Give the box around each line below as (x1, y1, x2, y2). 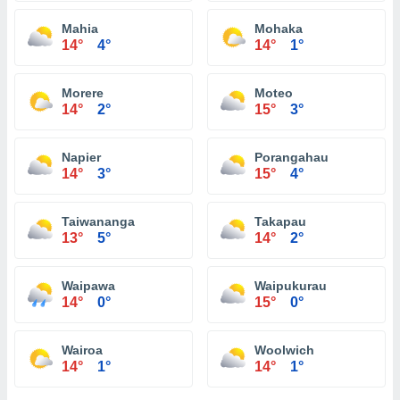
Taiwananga (62, 214, 135, 229)
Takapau (254, 214, 306, 229)
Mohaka (254, 21, 303, 36)
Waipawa (62, 279, 115, 293)
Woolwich (254, 343, 314, 357)
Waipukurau (254, 279, 327, 293)
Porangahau (254, 150, 329, 164)
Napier (62, 150, 101, 164)
